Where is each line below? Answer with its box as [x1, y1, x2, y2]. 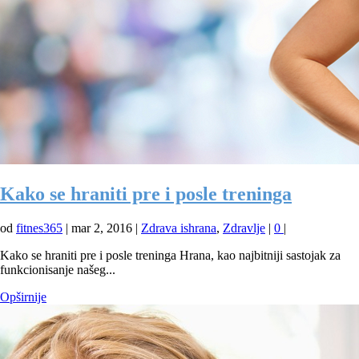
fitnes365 [16, 220, 63, 235]
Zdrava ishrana [141, 220, 216, 235]
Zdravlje [223, 220, 265, 235]
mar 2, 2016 [71, 220, 132, 235]
